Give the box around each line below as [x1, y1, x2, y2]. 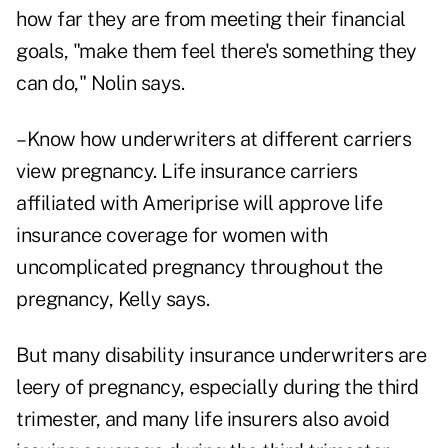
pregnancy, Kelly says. [16, 287, 209, 312]
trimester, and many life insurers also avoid [16, 407, 389, 432]
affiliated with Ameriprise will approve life [16, 191, 382, 216]
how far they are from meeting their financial [16, 7, 406, 32]
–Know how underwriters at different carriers [16, 127, 411, 152]
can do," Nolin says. [16, 71, 184, 96]
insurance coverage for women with [16, 223, 328, 248]
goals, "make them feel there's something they [16, 39, 417, 64]
